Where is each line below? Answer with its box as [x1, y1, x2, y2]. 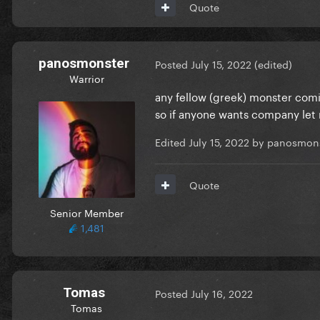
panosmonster [38, 54, 129, 71]
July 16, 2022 [191, 285, 253, 301]
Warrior [69, 69, 104, 86]
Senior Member [49, 204, 124, 220]
